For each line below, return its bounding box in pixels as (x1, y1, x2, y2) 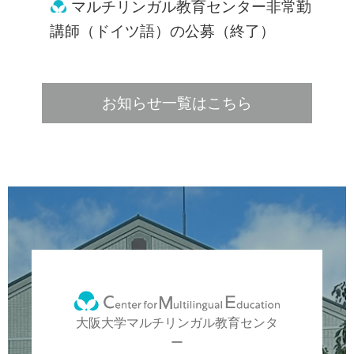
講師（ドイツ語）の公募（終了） (49, 21, 275, 41)
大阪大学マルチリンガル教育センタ (76, 314, 278, 331)
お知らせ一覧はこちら (101, 93, 252, 113)
